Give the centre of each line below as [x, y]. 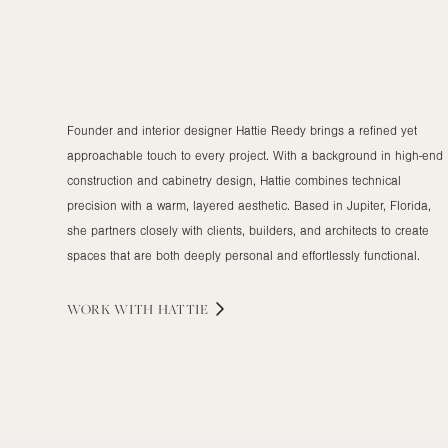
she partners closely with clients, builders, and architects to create [248, 324]
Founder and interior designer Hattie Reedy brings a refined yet [242, 224]
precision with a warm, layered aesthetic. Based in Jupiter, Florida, [249, 299]
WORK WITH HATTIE [138, 402]
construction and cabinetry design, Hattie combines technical [234, 274]
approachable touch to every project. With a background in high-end [255, 249]
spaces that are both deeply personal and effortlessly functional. [244, 349]
